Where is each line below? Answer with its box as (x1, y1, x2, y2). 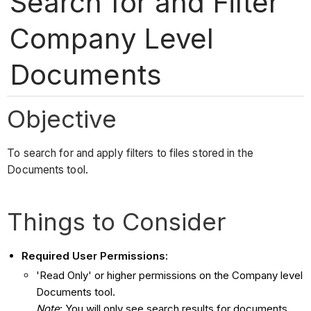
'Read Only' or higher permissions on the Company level (36, 269, 303, 283)
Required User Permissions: (22, 249, 169, 263)
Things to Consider (7, 207, 227, 237)
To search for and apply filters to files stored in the (7, 146, 253, 160)
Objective (7, 103, 117, 133)
